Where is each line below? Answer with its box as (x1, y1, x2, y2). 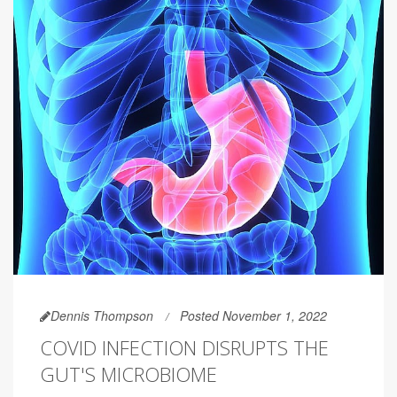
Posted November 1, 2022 (180, 306, 327, 324)
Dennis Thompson (51, 306, 153, 324)
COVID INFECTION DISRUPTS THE (40, 333, 329, 361)
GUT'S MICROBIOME (40, 360, 217, 387)
